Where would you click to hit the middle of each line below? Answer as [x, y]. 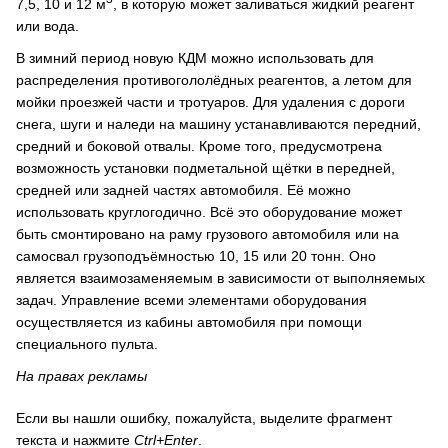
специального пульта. [87, 343]
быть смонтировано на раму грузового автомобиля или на [207, 233]
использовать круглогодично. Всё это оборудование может [209, 211]
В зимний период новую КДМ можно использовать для [195, 57]
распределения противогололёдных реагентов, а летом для [214, 79]
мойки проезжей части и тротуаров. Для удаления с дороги [210, 101]
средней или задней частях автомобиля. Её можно [183, 189]
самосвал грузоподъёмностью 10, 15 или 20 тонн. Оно [196, 255]
